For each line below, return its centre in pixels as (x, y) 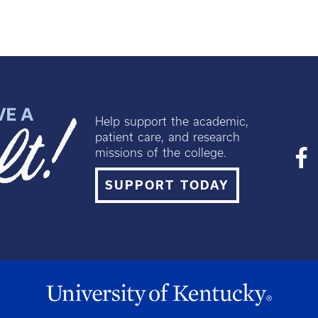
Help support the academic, (172, 121)
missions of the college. (161, 152)
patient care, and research (168, 137)
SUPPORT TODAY (168, 185)
